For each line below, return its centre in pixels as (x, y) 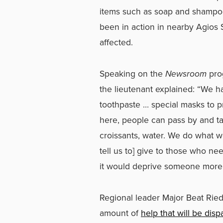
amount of (120, 213)
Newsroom (187, 73)
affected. (116, 42)
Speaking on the (132, 73)
